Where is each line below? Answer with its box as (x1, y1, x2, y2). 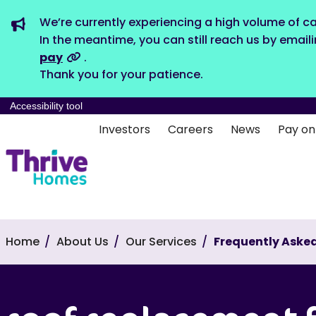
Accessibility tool (10, 100, 83, 111)
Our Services (126, 233, 197, 250)
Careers (167, 121, 213, 138)
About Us (56, 233, 109, 250)
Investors (98, 121, 150, 138)
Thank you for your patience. (39, 66, 203, 83)
